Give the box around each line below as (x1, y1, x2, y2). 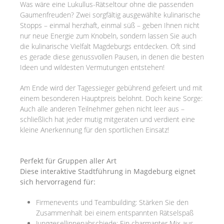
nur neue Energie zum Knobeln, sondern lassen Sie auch (20, 31, 196, 40)
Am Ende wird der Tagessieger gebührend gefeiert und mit (20, 83, 202, 92)
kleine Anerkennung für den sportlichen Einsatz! (20, 125, 169, 134)
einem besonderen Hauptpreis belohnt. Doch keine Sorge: (20, 93, 202, 103)
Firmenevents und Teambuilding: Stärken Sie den (36, 197, 188, 207)
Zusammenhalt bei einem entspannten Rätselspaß (36, 208, 193, 217)
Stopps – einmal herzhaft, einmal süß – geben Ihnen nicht (20, 20, 199, 30)
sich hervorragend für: (20, 177, 95, 186)
